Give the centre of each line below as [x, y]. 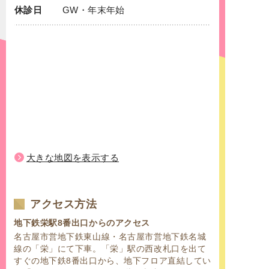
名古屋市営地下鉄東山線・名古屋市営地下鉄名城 [110, 237]
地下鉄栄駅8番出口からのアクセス [82, 223]
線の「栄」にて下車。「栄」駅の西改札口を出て [110, 249]
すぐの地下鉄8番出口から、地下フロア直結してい [113, 261]
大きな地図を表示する [73, 158]
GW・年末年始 [94, 10]
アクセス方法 [64, 204]
